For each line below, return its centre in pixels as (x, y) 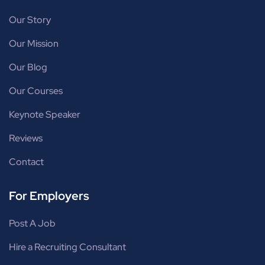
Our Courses (36, 91)
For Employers (49, 196)
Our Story (30, 20)
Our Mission (34, 44)
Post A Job (32, 224)
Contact (26, 162)
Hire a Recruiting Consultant (67, 247)
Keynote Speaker (45, 115)
